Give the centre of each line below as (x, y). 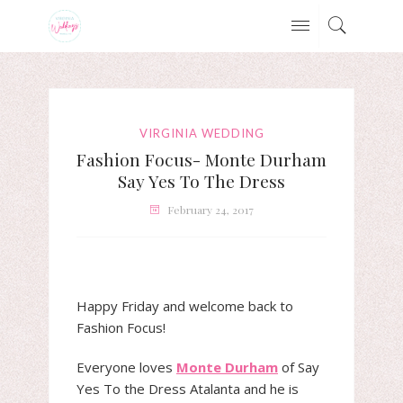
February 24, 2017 (210, 210)
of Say (299, 367)
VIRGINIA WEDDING (201, 133)
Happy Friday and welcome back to (185, 306)
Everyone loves (126, 367)
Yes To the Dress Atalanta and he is (188, 389)
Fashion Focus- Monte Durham (201, 159)
